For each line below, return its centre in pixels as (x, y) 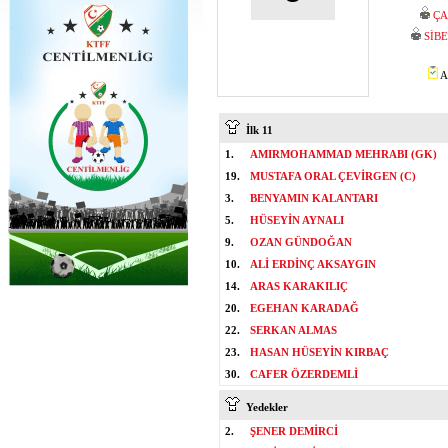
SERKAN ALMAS (293, 330)
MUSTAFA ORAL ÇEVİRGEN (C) (333, 176)
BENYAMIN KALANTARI (314, 198)
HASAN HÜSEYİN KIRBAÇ (319, 352)
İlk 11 (256, 130)
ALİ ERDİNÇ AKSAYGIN (313, 264)
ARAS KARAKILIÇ (299, 286)
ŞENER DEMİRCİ (294, 431)
